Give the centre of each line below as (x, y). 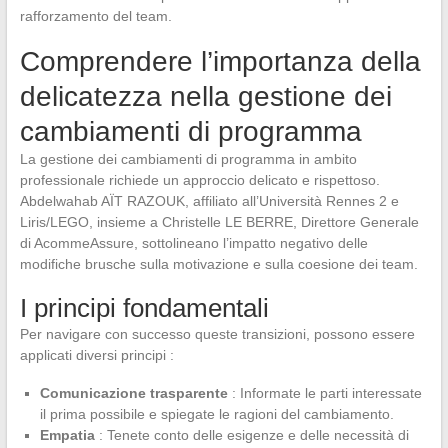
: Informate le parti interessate (324, 392)
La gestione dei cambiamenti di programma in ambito (188, 158)
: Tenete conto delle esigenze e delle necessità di (251, 434)
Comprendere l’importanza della (220, 61)
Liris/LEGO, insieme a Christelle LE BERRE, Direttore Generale (219, 221)
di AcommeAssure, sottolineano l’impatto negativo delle (193, 242)
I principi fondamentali (144, 307)
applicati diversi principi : (96, 354)
